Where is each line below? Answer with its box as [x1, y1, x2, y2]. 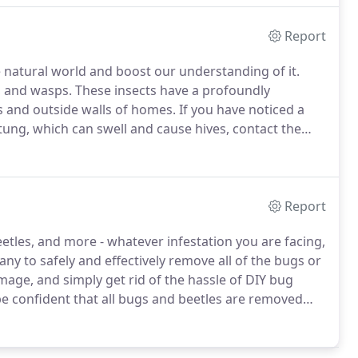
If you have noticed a [176, 101, 304, 118]
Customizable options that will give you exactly [34, 309, 319, 327]
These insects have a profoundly [72, 82, 270, 99]
